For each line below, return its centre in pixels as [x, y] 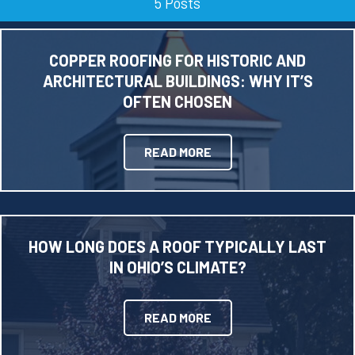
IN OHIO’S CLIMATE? [177, 267]
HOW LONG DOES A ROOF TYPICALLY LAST [177, 246]
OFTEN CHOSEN [177, 101]
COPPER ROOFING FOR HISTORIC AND [177, 60]
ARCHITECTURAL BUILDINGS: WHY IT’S [177, 81]
